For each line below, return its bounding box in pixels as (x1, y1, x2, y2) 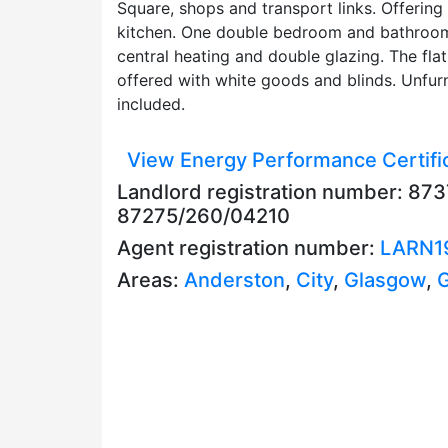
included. (117, 93, 185, 114)
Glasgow (344, 267, 426, 292)
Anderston (184, 267, 285, 292)
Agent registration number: (117, 235, 380, 260)
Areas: (117, 267, 184, 292)
